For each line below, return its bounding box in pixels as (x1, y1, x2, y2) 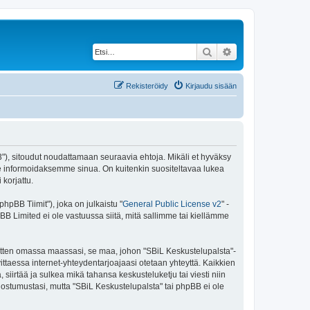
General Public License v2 (122, 199, 221, 209)
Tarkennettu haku (232, 45, 309, 57)
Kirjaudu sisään (185, 82, 237, 90)
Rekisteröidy (126, 82, 168, 90)
